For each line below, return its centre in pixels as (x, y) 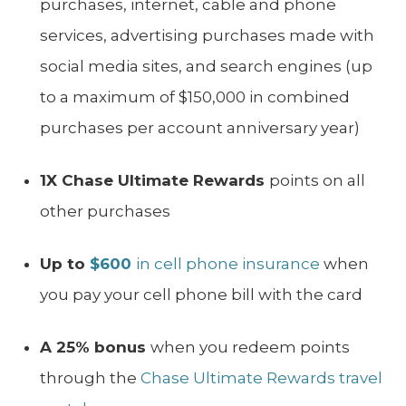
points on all (317, 181)
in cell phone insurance (228, 264)
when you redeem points (250, 348)
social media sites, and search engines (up (206, 67)
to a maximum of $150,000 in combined (195, 97)
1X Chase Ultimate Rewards (155, 181)
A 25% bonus (95, 348)
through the (90, 378)
